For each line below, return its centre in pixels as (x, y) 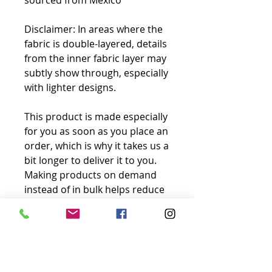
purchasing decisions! (74, 233)
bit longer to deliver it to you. (90, 160)
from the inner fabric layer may (95, 58)
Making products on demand (90, 175)
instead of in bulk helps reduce (94, 189)
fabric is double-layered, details (96, 44)
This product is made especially (96, 117)
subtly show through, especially (96, 73)
